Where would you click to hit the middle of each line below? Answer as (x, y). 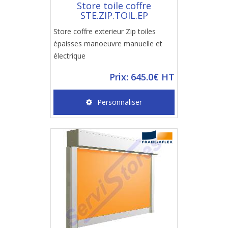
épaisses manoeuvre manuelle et (108, 44)
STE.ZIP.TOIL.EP (114, 15)
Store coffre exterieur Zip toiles (105, 31)
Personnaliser (120, 102)
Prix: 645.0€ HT (142, 77)
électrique (69, 56)
